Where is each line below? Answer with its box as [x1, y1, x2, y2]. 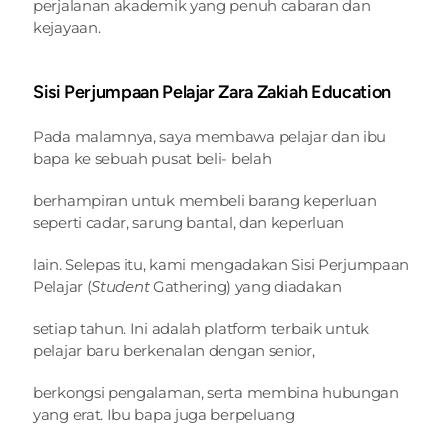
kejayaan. [33, 18, 101, 37]
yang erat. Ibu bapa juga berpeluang [33, 405, 295, 424]
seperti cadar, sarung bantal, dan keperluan [33, 213, 345, 232]
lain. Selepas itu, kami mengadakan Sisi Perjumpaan [33, 255, 410, 274]
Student [91, 277, 153, 296]
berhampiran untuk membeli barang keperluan [33, 191, 377, 210]
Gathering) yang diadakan [152, 277, 342, 296]
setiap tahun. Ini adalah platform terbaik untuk [33, 319, 369, 338]
